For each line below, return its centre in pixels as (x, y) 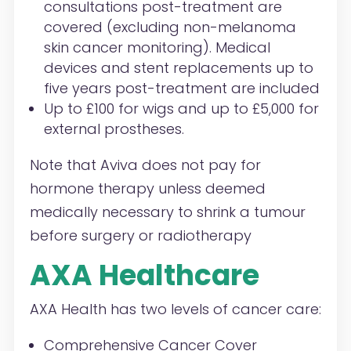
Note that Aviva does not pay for (145, 165)
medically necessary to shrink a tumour (167, 212)
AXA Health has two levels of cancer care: (175, 309)
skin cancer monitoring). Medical (157, 48)
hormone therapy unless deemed (147, 189)
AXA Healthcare (144, 276)
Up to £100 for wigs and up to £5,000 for (181, 109)
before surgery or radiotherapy (140, 236)
